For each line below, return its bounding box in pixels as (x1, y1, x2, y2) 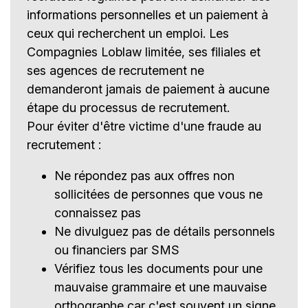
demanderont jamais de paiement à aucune (27, 82, 269, 97)
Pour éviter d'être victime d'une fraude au (27, 119, 261, 134)
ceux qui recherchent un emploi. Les (27, 26, 229, 41)
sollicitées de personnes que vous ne (54, 187, 263, 202)
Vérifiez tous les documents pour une (54, 261, 263, 276)
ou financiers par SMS (54, 243, 179, 258)
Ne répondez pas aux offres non (54, 168, 234, 184)
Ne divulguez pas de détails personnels (54, 224, 275, 239)
